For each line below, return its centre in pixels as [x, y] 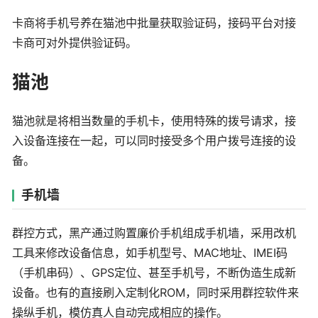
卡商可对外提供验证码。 [75, 42]
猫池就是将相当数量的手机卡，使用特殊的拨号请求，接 [154, 121]
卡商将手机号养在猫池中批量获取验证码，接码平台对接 [154, 22]
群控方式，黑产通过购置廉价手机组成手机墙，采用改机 [154, 232]
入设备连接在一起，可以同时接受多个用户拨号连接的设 [154, 141]
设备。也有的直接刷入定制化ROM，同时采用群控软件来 [155, 292]
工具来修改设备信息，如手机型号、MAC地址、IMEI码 [150, 252]
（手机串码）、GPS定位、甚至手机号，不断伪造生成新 [154, 272]
